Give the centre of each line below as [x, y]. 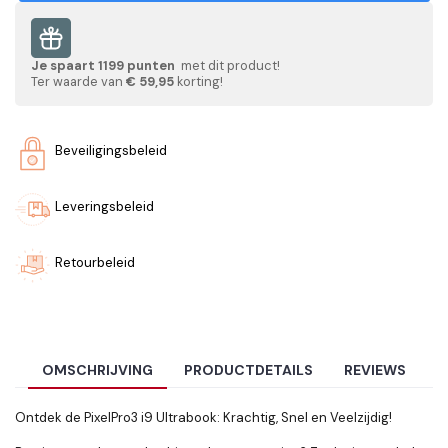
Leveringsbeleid [104, 206]
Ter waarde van [78, 81]
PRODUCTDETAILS [248, 370]
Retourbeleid [95, 262]
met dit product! [229, 65]
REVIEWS [375, 370]
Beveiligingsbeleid [111, 150]
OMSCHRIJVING [97, 370]
